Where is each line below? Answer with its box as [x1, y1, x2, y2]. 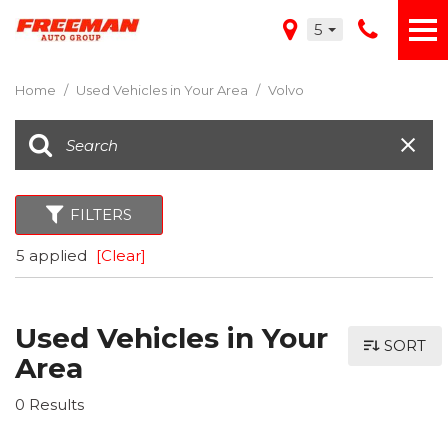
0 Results [15, 395, 84, 414]
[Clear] [96, 246, 146, 265]
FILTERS [70, 205, 132, 224]
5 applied [16, 246, 91, 265]
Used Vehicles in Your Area [76, 82, 251, 98]
